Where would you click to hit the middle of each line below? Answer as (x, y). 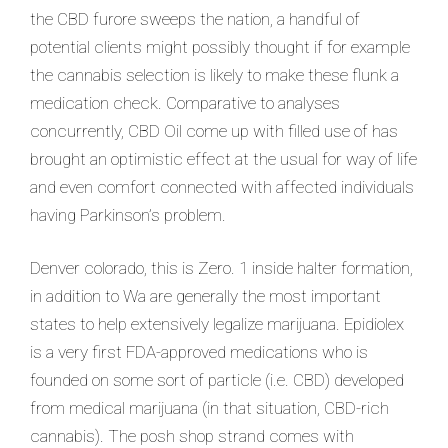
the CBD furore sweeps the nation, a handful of (195, 18)
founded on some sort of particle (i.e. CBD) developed (217, 380)
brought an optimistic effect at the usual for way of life (223, 158)
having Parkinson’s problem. (128, 214)
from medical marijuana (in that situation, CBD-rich (209, 408)
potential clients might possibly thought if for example (220, 46)
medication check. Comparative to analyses (185, 102)
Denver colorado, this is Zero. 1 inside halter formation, (221, 268)
